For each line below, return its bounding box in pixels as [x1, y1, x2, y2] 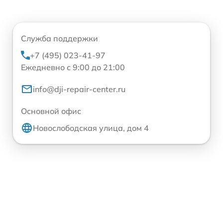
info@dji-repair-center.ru [33, 84, 125, 94]
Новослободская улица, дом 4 [33, 122, 149, 133]
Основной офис [21, 106, 81, 116]
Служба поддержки [21, 33, 98, 43]
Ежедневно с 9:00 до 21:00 [21, 62, 125, 72]
